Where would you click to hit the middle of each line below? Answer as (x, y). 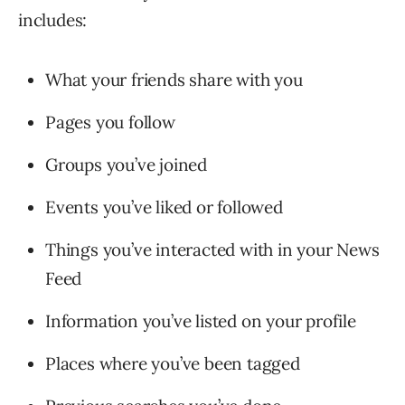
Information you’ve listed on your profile (201, 321)
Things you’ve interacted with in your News (212, 250)
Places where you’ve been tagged (173, 364)
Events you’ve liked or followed (164, 207)
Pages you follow (110, 122)
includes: (53, 20)
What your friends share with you (174, 80)
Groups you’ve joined (126, 165)
